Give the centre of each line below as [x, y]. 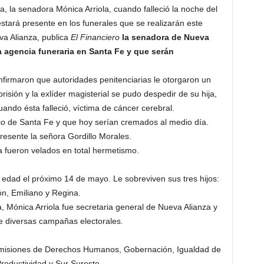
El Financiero [95, 37]
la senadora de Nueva [164, 37]
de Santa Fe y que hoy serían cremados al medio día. [107, 122]
